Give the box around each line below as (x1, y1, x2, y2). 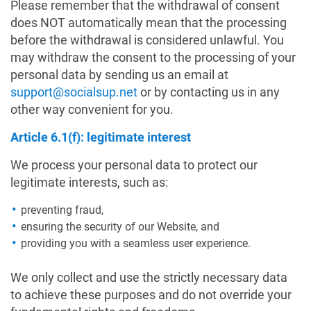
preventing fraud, (21, 203, 103, 217)
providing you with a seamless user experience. (21, 237, 251, 250)
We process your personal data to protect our (10, 158, 258, 172)
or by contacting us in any (137, 85, 280, 99)
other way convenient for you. (10, 102, 174, 117)
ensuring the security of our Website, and (21, 220, 219, 233)
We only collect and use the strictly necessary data (10, 270, 287, 285)
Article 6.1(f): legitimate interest (10, 130, 191, 144)
